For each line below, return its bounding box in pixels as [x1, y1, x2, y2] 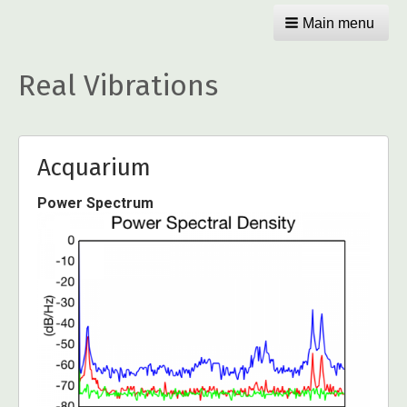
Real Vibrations [18, 68, 218, 103]
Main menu [303, 15, 374, 31]
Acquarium [37, 154, 151, 182]
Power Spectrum [37, 194, 154, 212]
